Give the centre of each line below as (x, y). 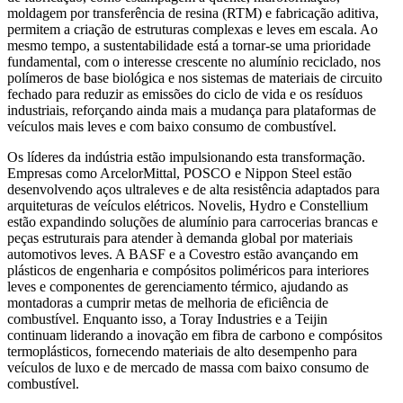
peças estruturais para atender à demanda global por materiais (180, 237)
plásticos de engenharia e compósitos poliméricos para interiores (188, 270)
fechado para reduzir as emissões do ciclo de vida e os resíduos (185, 94)
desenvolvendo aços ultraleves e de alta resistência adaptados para (193, 189)
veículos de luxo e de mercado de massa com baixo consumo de (188, 367)
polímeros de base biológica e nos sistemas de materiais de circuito (195, 77)
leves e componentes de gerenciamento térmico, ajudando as (178, 286)
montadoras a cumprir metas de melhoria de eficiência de (168, 302)
